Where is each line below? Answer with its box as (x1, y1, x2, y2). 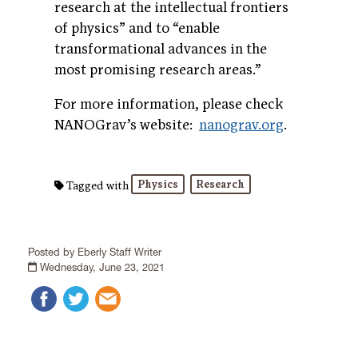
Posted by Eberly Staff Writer (28, 245, 161, 258)
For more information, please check (54, 96, 283, 113)
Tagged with (64, 179, 132, 193)
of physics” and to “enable (54, 19, 220, 37)
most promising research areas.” (54, 61, 265, 78)
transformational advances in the (54, 40, 267, 58)
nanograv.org (199, 117, 284, 134)
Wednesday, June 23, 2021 (37, 261, 165, 273)
